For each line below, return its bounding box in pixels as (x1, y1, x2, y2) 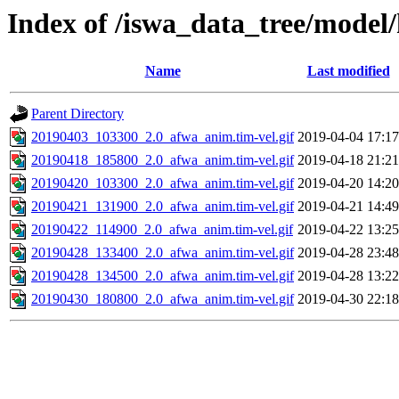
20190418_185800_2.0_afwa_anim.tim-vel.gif (31, 152, 294, 168)
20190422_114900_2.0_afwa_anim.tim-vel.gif (31, 222, 293, 238)
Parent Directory (31, 106, 124, 122)
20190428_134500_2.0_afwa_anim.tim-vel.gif (31, 268, 294, 284)
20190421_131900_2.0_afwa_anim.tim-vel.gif (31, 199, 294, 215)
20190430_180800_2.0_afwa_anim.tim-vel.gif (31, 291, 294, 307)
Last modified (306, 63, 390, 79)
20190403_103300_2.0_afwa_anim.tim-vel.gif (31, 129, 294, 145)
